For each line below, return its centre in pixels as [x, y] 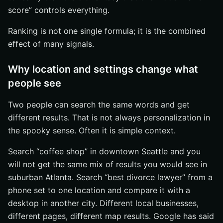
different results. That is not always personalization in [109, 117]
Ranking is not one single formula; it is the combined [107, 31]
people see [35, 83]
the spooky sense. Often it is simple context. [92, 130]
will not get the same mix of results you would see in [108, 164]
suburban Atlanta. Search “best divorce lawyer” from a [110, 177]
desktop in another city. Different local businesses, [103, 203]
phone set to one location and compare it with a [99, 190]
